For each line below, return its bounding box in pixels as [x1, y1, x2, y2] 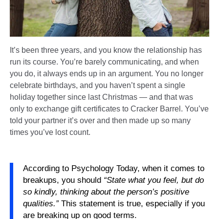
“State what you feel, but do [104, 175, 204, 185]
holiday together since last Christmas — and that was [10, 92, 193, 101]
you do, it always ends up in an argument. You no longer [10, 69, 203, 78]
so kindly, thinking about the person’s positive [23, 187, 189, 197]
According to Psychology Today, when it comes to [23, 163, 204, 173]
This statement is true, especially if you [59, 198, 205, 208]
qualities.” [23, 198, 59, 208]
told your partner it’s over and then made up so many [10, 116, 191, 125]
